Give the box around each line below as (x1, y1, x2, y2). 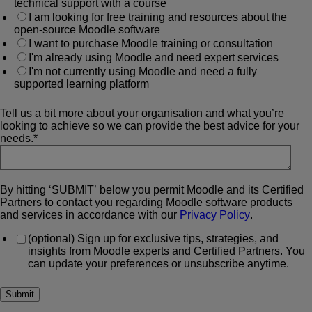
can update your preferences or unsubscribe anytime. (28, 258, 289, 270)
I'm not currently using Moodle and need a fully (29, 65, 257, 78)
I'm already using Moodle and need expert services (29, 52, 279, 64)
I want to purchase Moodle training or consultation (29, 38, 273, 50)
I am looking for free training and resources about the (29, 11, 287, 24)
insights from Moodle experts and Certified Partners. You (28, 245, 305, 258)
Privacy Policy (180, 209, 250, 221)
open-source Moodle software (14, 24, 160, 36)
